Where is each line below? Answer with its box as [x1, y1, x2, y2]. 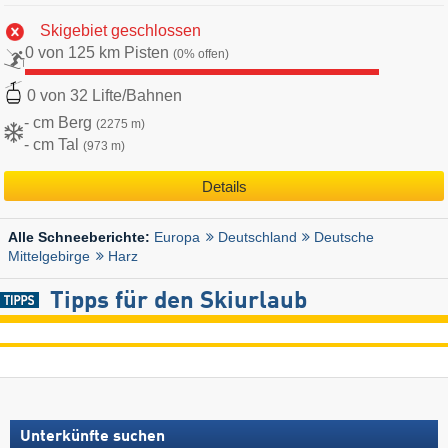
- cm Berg [24, 113, 96, 131]
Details [201, 177, 247, 195]
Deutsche [314, 229, 375, 246]
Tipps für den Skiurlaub [49, 290, 307, 315]
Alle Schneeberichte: [8, 230, 154, 246]
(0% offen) [173, 47, 229, 62]
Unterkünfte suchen [20, 429, 165, 446]
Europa [154, 229, 200, 246]
